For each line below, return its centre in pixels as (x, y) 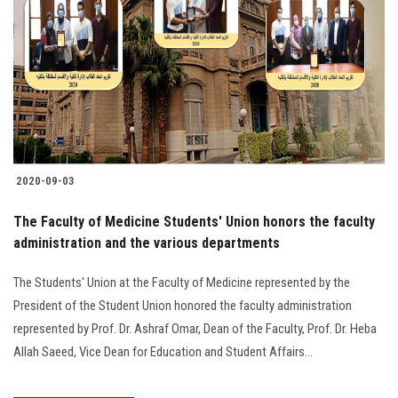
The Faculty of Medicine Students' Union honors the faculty (194, 222)
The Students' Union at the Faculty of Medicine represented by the (182, 283)
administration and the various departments (147, 243)
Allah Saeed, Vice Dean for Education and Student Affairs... (163, 352)
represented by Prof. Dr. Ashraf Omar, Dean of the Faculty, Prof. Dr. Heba (195, 329)
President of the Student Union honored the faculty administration (183, 306)
